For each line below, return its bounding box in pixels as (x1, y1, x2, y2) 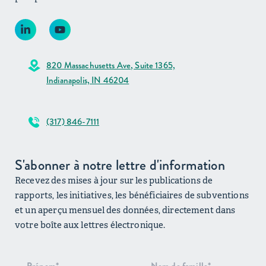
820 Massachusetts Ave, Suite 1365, (46, 59, 176, 72)
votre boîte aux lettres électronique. (15, 219, 166, 231)
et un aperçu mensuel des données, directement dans (15, 204, 236, 216)
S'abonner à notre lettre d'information (15, 155, 225, 176)
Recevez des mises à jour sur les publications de (15, 175, 213, 186)
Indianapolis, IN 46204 (46, 74, 129, 87)
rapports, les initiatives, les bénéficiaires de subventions (15, 189, 249, 201)
